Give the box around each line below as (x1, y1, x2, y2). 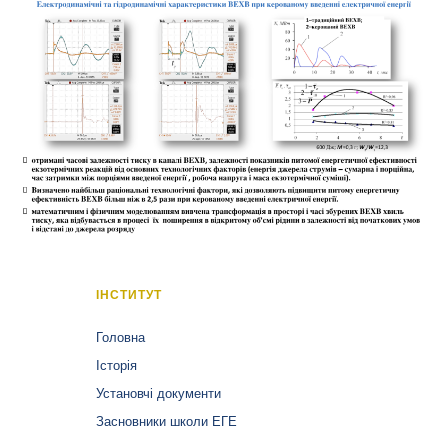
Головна (96, 330, 146, 345)
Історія (96, 358, 138, 373)
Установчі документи (96, 386, 222, 401)
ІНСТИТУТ (96, 288, 162, 301)
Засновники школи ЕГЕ (96, 414, 238, 429)
